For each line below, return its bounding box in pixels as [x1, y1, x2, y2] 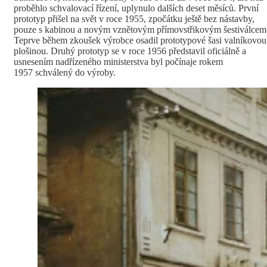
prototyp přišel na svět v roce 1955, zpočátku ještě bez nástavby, [14, 13, 254, 24]
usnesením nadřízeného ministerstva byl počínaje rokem [14, 56, 223, 67]
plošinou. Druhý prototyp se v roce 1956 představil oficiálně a [14, 45, 246, 56]
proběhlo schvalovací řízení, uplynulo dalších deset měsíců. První [14, 2, 259, 13]
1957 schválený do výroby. [14, 67, 118, 77]
